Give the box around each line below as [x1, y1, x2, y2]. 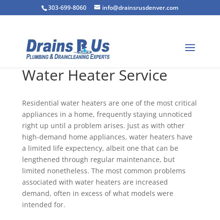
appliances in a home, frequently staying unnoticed [22, 110, 192, 119]
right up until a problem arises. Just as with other [22, 121, 185, 130]
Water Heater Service [22, 65, 167, 85]
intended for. [22, 200, 65, 209]
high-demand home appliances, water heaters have [22, 132, 192, 141]
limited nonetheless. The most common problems [22, 166, 186, 175]
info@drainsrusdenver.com [102, 3, 179, 12]
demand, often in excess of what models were [22, 189, 173, 198]
